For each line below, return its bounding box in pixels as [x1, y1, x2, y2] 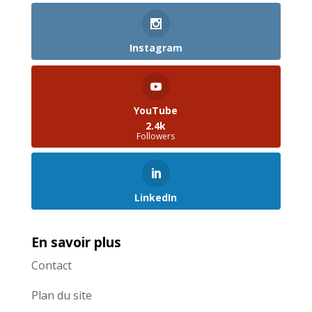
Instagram [129, 41, 182, 55]
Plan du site [31, 287, 92, 303]
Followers [136, 130, 175, 142]
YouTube [134, 103, 178, 117]
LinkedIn [134, 190, 178, 204]
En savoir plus [31, 233, 121, 251]
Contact [31, 257, 72, 273]
